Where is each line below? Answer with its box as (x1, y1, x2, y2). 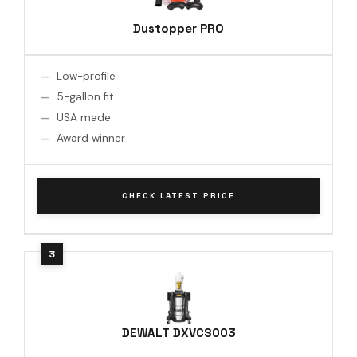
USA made (57, 110, 111, 124)
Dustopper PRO (133, 20, 224, 36)
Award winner (57, 131, 125, 145)
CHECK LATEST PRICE (122, 190, 235, 201)
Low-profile (57, 69, 116, 83)
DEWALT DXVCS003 (121, 324, 236, 340)
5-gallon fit (57, 89, 114, 104)
